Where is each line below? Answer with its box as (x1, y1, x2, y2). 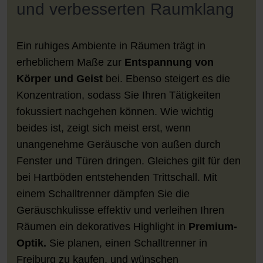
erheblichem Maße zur (16, 56, 124, 68)
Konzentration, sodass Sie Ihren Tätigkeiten (16, 89, 221, 101)
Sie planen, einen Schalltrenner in (46, 237, 207, 249)
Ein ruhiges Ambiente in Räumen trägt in (16, 39, 205, 52)
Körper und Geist (16, 72, 103, 85)
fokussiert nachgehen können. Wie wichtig (16, 105, 214, 117)
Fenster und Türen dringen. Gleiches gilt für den (16, 154, 241, 167)
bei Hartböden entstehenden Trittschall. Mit (16, 171, 217, 183)
